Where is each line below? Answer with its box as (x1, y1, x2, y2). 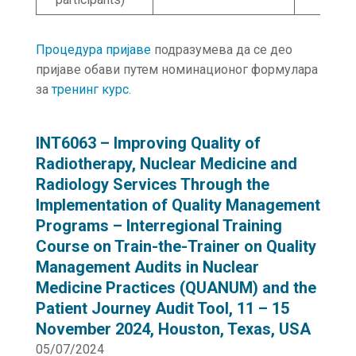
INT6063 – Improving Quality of (35, 133, 261, 153)
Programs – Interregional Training (35, 216, 282, 235)
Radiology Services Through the (35, 175, 269, 194)
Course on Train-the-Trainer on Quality (35, 237, 316, 256)
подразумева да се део (150, 42, 292, 57)
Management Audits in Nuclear (35, 257, 259, 277)
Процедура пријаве (35, 42, 151, 57)
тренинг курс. (51, 82, 131, 97)
